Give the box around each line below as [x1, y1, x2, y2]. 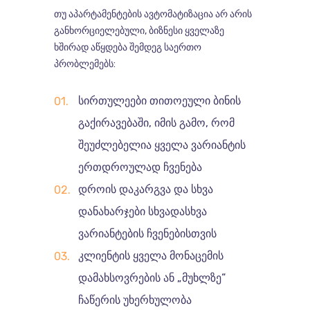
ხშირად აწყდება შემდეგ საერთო [53, 42, 201, 54]
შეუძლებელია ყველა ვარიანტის [77, 138, 246, 152]
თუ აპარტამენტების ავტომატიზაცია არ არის [53, 8, 252, 21]
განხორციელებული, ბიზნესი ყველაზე [53, 25, 224, 37]
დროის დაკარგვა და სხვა [77, 183, 213, 197]
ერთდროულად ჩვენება [77, 161, 202, 174]
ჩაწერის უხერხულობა [77, 293, 192, 307]
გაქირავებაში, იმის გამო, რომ [77, 116, 235, 130]
